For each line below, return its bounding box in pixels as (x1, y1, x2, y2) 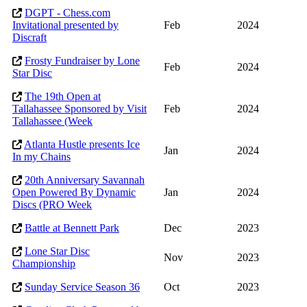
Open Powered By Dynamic (12, 186, 136, 199)
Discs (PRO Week (12, 199, 92, 211)
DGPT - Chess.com (25, 7, 110, 19)
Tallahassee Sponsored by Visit (12, 103, 147, 115)
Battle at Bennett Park (25, 222, 119, 234)
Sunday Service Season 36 (25, 281, 140, 293)
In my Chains (12, 151, 71, 163)
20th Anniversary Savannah (25, 174, 145, 186)
